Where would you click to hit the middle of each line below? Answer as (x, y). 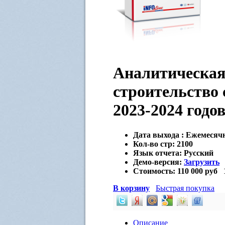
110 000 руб (197, 171)
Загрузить (202, 162)
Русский (199, 153)
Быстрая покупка (185, 188)
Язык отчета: (158, 153)
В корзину (131, 188)
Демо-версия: (158, 162)
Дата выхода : (158, 135)
